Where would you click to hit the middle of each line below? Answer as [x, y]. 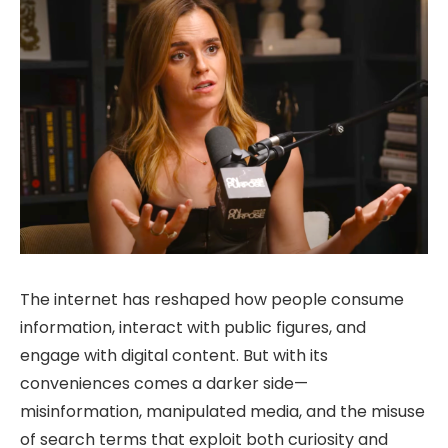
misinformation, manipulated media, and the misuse [222, 411]
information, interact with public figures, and [193, 327]
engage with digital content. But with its [174, 355]
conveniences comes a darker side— [164, 383]
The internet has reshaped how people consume [212, 299]
